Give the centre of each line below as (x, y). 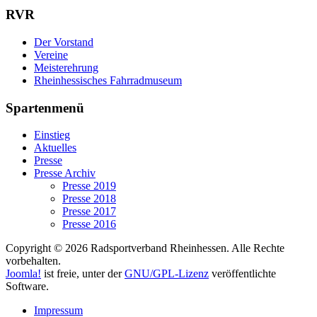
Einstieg (52, 135)
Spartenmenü (45, 108)
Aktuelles (55, 148)
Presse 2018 (89, 199)
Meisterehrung (66, 67)
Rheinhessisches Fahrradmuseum (108, 80)
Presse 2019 (89, 186)
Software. (27, 287)
